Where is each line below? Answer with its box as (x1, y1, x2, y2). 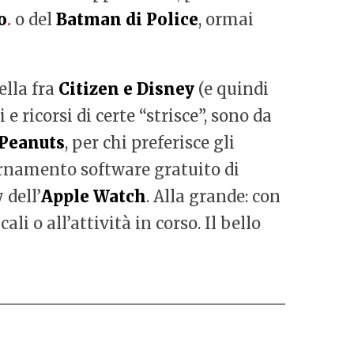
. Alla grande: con (146, 186, 281, 206)
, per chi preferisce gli (65, 133, 235, 153)
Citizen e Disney (58, 79, 194, 99)
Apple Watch (41, 186, 146, 206)
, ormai (198, 9, 254, 29)
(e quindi (194, 79, 269, 99)
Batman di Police (56, 9, 198, 29)
